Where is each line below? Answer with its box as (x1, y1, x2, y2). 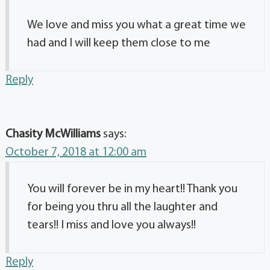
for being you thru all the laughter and (27, 201, 218, 214)
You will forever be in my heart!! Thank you (27, 183, 237, 196)
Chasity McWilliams (5, 128, 101, 141)
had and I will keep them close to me (27, 37, 210, 50)
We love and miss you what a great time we (27, 19, 246, 32)
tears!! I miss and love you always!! (27, 219, 196, 232)
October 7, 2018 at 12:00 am (5, 146, 146, 159)
